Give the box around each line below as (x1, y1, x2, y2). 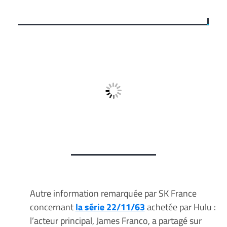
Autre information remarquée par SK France (29, 186, 197, 200)
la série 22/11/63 (75, 200, 145, 214)
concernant (29, 200, 75, 214)
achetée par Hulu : (144, 200, 216, 214)
